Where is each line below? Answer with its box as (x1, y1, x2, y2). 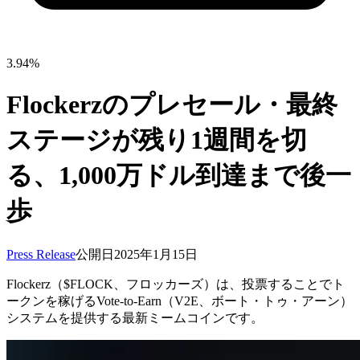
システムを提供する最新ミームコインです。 (6, 310, 264, 325)
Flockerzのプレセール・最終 (6, 90, 337, 120)
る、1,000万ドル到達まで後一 (6, 161, 351, 190)
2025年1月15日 (114, 247, 198, 261)
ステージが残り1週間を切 (6, 125, 307, 155)
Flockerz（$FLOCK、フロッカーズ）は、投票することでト (6, 276, 345, 291)
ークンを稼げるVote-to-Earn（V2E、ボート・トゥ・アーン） (6, 293, 353, 308)
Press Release (6, 247, 76, 261)
